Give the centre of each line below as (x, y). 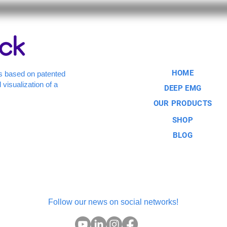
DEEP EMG (183, 88)
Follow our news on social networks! (113, 202)
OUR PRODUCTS (183, 104)
